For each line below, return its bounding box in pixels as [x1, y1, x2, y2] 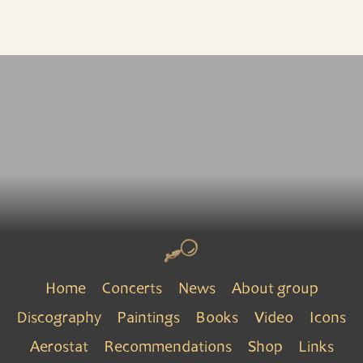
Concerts [101, 282, 162, 298]
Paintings [117, 311, 180, 327]
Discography [17, 311, 101, 327]
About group [231, 282, 318, 298]
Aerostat [29, 340, 88, 357]
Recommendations [104, 340, 232, 357]
